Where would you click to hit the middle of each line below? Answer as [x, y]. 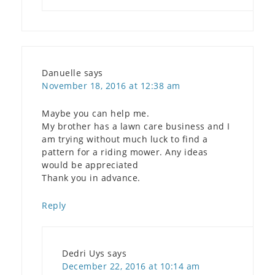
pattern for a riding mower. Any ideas [125, 152]
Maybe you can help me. [95, 113]
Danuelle [61, 72]
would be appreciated [90, 165]
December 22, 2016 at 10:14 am [131, 266]
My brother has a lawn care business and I [136, 126]
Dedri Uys [83, 253]
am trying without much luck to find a [125, 139]
